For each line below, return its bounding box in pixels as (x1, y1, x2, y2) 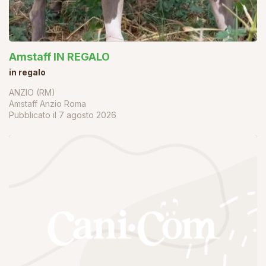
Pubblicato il (9, 109, 59, 120)
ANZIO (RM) (9, 87, 55, 97)
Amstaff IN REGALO (9, 50, 110, 63)
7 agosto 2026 (59, 109, 116, 120)
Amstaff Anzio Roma (9, 98, 86, 109)
